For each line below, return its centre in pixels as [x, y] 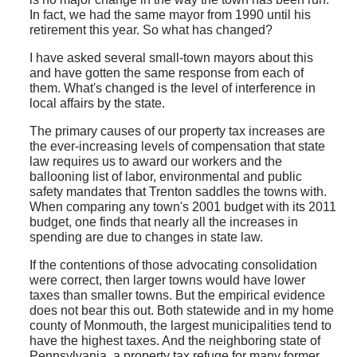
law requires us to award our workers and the [155, 162]
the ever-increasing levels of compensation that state [177, 147]
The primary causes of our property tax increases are [177, 131]
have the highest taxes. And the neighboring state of [175, 341]
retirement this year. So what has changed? [151, 30]
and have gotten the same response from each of [166, 73]
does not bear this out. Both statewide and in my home [181, 311]
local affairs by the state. [97, 104]
